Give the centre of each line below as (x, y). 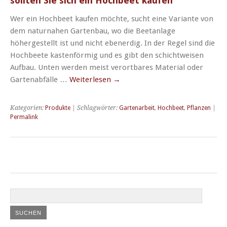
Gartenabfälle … (40, 79)
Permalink (24, 117)
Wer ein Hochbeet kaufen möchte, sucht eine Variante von (112, 18)
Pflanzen (199, 108)
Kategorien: (28, 108)
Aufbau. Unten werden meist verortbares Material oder (107, 67)
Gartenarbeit (137, 108)
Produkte (58, 108)
